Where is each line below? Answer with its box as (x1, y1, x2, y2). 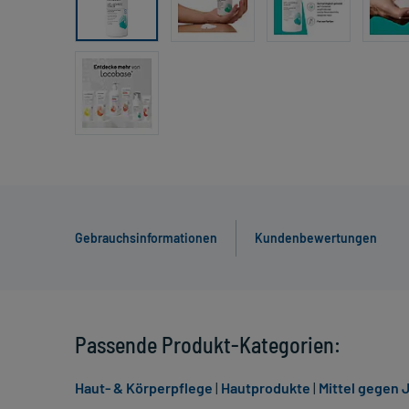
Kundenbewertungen (255, 230, 377, 246)
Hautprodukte (221, 379, 310, 397)
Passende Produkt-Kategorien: (75, 331, 341, 359)
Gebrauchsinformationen (75, 230, 217, 246)
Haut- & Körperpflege (75, 379, 213, 397)
